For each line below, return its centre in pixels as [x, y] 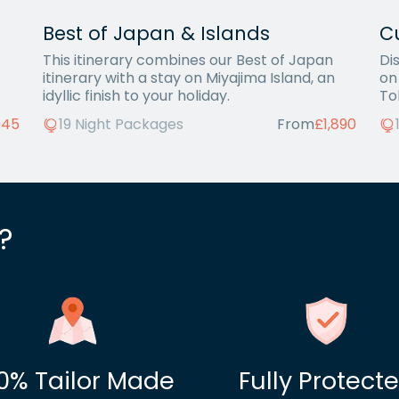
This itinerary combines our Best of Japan [188, 60]
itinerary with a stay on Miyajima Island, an [189, 78]
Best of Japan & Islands [157, 33]
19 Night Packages [122, 125]
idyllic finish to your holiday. [137, 96]
